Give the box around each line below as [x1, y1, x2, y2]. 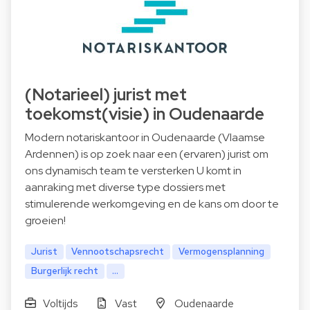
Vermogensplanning [179, 245, 265, 258]
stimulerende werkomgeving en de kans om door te [25, 197, 279, 212]
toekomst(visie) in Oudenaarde [25, 103, 264, 125]
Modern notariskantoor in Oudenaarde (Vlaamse [25, 130, 265, 145]
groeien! [25, 213, 66, 228]
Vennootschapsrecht [71, 245, 165, 258]
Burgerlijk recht [30, 264, 98, 277]
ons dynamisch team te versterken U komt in [25, 163, 241, 179]
